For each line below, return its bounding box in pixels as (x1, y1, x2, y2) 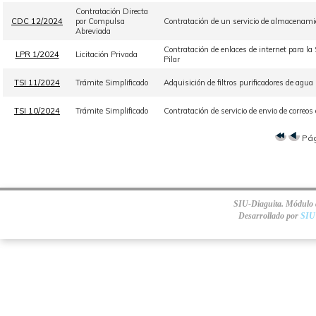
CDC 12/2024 (11, 16, 63, 26)
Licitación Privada (75, 49, 138, 59)
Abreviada (75, 26, 111, 36)
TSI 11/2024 (14, 78, 60, 87)
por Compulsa (75, 16, 125, 26)
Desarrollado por (238, 211, 300, 221)
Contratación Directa (75, 6, 148, 16)
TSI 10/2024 (14, 106, 60, 116)
